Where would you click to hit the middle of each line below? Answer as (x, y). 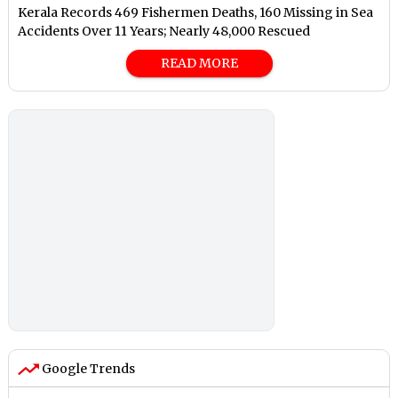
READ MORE (199, 64)
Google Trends (88, 369)
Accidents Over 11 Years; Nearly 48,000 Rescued (164, 32)
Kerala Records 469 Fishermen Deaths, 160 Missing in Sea (196, 13)
